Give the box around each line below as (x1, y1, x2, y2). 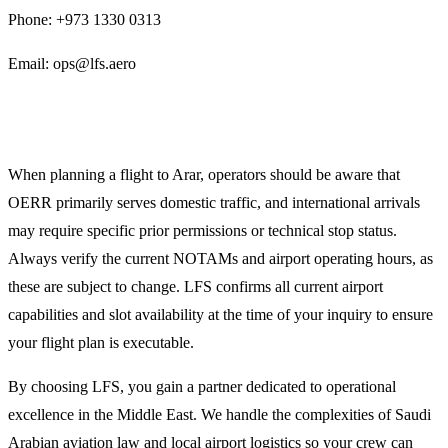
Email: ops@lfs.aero (8, 54, 136, 72)
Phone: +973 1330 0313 (8, 10, 161, 28)
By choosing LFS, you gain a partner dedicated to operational (8, 377, 396, 395)
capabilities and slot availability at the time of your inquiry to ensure (8, 305, 433, 323)
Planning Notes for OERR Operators (8, 115, 303, 138)
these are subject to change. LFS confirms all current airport (8, 277, 383, 295)
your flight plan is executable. (8, 333, 194, 351)
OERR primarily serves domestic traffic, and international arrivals (8, 193, 420, 211)
